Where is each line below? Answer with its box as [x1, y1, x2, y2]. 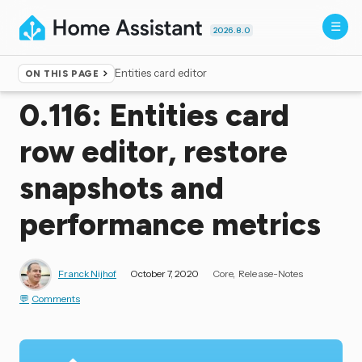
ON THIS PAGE [24, 68, 99, 80]
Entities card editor [115, 66, 208, 80]
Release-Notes [238, 267, 304, 280]
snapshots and [19, 170, 224, 207]
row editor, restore [19, 133, 288, 170]
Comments [32, 293, 80, 305]
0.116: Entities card [19, 97, 290, 134]
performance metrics [19, 206, 321, 243]
